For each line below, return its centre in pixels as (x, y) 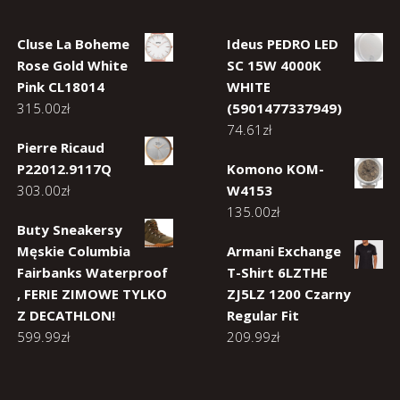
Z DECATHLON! (66, 315)
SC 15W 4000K (274, 65)
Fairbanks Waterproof (92, 272)
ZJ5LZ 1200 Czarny (289, 294)
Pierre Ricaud (61, 147)
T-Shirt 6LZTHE (277, 272)
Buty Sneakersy (70, 229)
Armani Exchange (284, 251)
